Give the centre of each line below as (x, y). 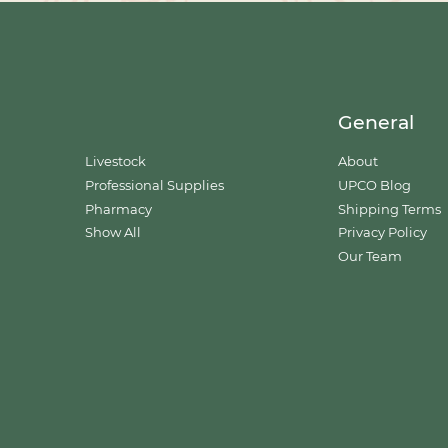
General (376, 122)
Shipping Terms (389, 209)
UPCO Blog (374, 185)
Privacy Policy (382, 233)
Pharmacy (118, 209)
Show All (113, 233)
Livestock (115, 161)
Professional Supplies (154, 185)
